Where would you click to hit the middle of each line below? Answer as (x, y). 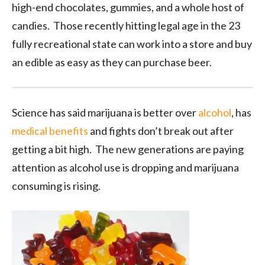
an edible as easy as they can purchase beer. (112, 62)
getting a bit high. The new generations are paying (128, 149)
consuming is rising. (56, 186)
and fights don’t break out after (161, 131)
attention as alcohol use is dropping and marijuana (125, 168)
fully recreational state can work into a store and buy (132, 44)
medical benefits (50, 131)
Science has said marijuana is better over (105, 113)
